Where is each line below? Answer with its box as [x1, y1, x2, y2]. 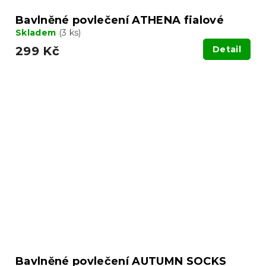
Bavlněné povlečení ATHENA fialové [15, 14, 224, 27]
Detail [213, 44, 241, 55]
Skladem [15, 27, 59, 39]
